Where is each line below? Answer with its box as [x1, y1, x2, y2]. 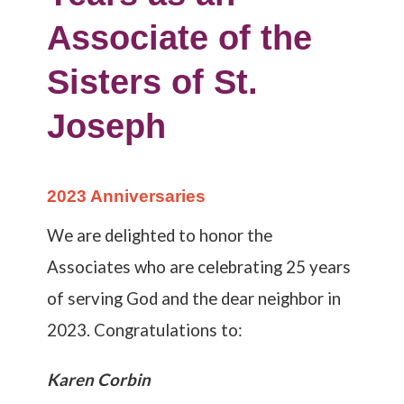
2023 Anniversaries [47, 187, 207, 206]
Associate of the [47, 19, 313, 57]
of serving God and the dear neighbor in [47, 289, 342, 308]
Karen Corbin [47, 370, 151, 390]
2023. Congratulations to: [47, 320, 243, 340]
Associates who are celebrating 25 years [47, 257, 352, 277]
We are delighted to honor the [47, 225, 273, 245]
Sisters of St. [47, 63, 259, 101]
